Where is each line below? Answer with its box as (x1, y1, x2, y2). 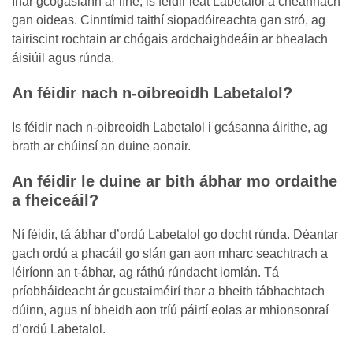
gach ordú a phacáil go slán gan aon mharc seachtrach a (12, 247, 328, 260)
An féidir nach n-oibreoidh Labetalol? (12, 84, 292, 102)
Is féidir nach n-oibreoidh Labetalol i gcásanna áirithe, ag (12, 121, 328, 134)
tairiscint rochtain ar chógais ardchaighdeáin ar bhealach (12, 32, 328, 46)
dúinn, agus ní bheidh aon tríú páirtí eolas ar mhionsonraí (12, 303, 329, 317)
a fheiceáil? (12, 191, 98, 209)
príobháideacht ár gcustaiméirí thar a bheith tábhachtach (12, 284, 325, 298)
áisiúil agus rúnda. (12, 51, 114, 65)
